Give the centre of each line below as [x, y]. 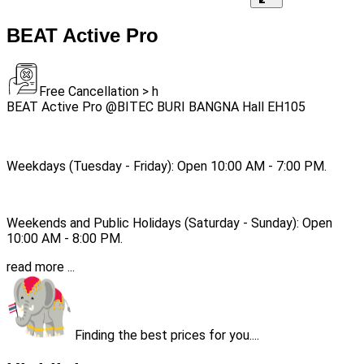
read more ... [41, 267]
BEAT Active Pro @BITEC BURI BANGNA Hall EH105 [156, 107]
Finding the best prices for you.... [165, 336]
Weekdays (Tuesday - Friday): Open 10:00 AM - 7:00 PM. [167, 167]
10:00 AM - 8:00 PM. [65, 239]
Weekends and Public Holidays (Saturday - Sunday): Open [169, 223]
